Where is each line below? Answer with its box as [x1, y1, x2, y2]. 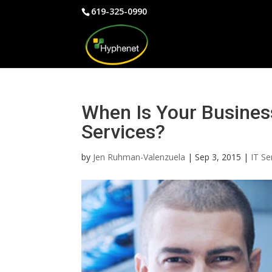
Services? [81, 120, 166, 143]
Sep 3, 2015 [195, 151, 242, 163]
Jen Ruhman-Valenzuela [93, 151, 186, 163]
